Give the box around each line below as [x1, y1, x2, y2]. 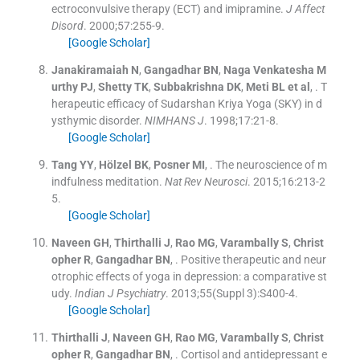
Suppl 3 [215, 287, 253, 301]
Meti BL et [245, 80, 298, 94]
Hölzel [98, 158, 132, 172]
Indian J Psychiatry [74, 287, 166, 301]
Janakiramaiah [51, 63, 129, 77]
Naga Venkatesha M [223, 63, 326, 77]
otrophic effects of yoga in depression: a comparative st [51, 270, 327, 284]
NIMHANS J [144, 114, 204, 128]
